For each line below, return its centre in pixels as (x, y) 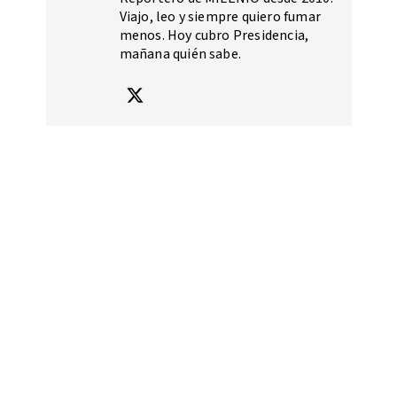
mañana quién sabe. (180, 54)
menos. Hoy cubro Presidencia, (214, 36)
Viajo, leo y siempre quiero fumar (220, 17)
